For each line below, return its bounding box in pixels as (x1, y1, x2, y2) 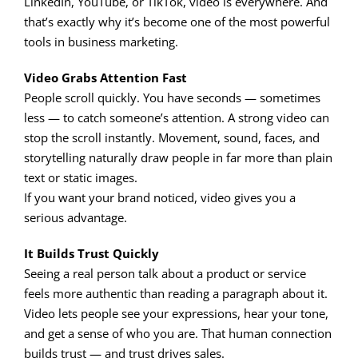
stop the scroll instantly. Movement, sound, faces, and (24, 129, 320, 145)
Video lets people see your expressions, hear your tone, (24, 304, 328, 321)
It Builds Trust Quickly (24, 245, 159, 261)
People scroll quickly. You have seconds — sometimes (24, 89, 320, 105)
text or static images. (24, 169, 137, 185)
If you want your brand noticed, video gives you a (24, 189, 296, 205)
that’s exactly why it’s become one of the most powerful (24, 13, 330, 30)
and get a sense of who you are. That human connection (24, 324, 332, 341)
